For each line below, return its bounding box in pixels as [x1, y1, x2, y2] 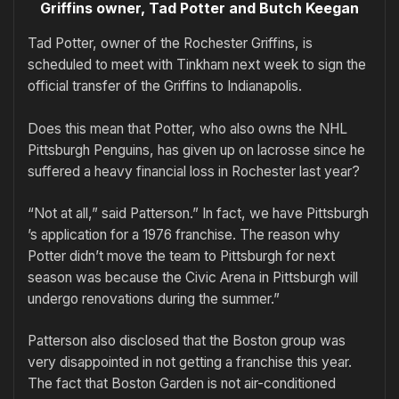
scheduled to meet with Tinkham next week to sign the [28, 56, 366, 74]
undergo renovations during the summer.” [28, 290, 280, 308]
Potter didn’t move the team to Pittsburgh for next [28, 248, 335, 265]
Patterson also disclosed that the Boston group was [28, 332, 346, 350]
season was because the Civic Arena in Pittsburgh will [28, 269, 358, 287]
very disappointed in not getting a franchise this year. [28, 354, 352, 371]
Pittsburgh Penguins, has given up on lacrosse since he [28, 141, 365, 159]
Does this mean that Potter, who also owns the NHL [28, 119, 347, 137]
